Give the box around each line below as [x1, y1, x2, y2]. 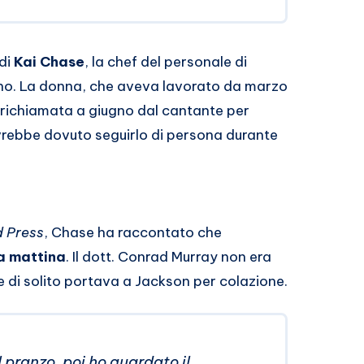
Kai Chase [14, 53, 84, 71]
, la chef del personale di [84, 53, 247, 71]
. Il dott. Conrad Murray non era [66, 248, 271, 266]
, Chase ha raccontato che [44, 223, 222, 242]
